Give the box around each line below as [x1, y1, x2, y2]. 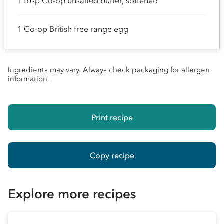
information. [8, 74, 49, 83]
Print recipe [91, 112, 133, 122]
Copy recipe [89, 150, 134, 160]
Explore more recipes [8, 186, 136, 202]
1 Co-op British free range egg [17, 24, 128, 34]
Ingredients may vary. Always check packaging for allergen [8, 65, 210, 74]
